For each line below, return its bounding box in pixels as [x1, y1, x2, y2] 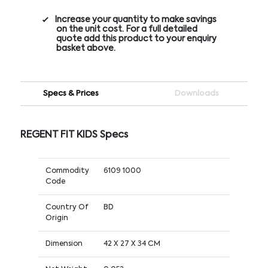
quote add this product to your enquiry [56, 34, 217, 43]
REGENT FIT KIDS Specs [20, 130, 128, 140]
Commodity [45, 167, 89, 175]
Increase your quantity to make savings [54, 15, 217, 24]
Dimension [45, 240, 83, 248]
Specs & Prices [43, 89, 99, 98]
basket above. [56, 44, 115, 53]
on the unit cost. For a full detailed [56, 25, 197, 33]
